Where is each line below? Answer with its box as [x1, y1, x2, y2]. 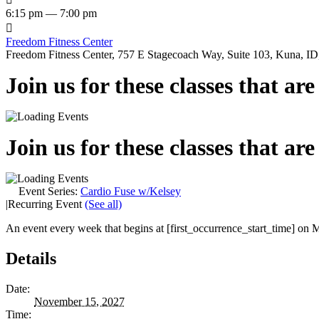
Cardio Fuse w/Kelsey [80, 184, 181, 197]
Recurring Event [8, 197, 85, 210]
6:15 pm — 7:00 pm [6, 6, 97, 19]
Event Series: [19, 184, 80, 197]
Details [6, 249, 56, 268]
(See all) [85, 197, 122, 210]
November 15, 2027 [34, 295, 125, 308]
